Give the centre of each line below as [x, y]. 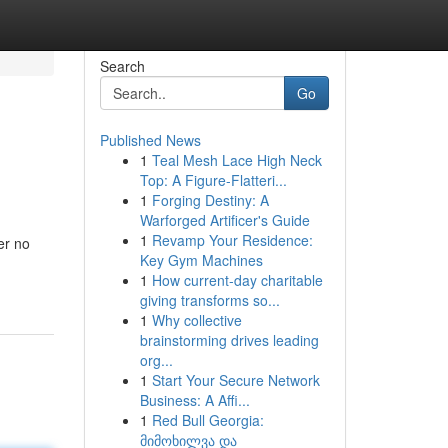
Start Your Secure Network [235, 380]
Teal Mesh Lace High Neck [236, 160]
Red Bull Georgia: [207, 420]
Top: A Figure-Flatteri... [213, 180]
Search [122, 66]
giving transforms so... [209, 300]
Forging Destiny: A [210, 200]
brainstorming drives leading [229, 340]
